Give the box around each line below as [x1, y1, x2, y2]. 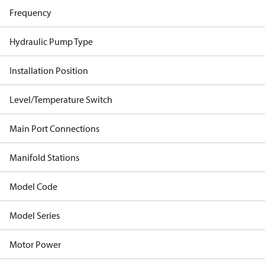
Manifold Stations [9, 151, 79, 163]
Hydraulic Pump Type [9, 35, 93, 47]
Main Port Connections [9, 122, 99, 134]
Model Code [9, 180, 57, 192]
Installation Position [9, 64, 88, 76]
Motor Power [9, 238, 61, 250]
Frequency [9, 7, 51, 18]
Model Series [9, 209, 60, 221]
